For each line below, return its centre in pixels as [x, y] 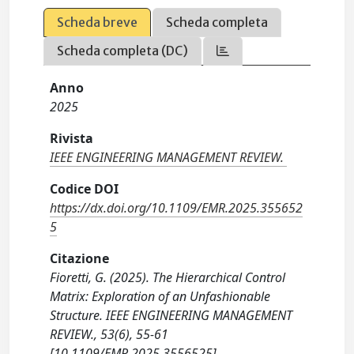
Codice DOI [85, 189]
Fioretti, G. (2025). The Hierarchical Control [168, 278]
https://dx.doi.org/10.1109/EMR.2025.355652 [177, 208]
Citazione [80, 259]
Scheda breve [98, 23]
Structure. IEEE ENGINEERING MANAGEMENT [171, 316]
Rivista [72, 139]
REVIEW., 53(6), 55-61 [109, 335]
